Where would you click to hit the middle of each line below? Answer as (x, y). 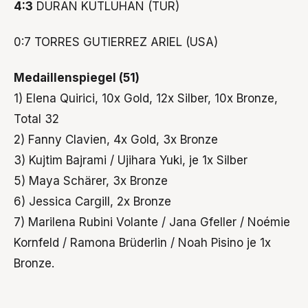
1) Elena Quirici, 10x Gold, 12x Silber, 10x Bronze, (146, 99)
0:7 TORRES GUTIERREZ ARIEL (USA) (116, 42)
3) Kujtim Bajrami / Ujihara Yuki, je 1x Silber (131, 161)
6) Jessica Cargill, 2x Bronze (92, 202)
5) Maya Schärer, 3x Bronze (91, 181)
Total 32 (36, 119)
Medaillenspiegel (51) (77, 78)
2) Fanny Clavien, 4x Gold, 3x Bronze (116, 140)
